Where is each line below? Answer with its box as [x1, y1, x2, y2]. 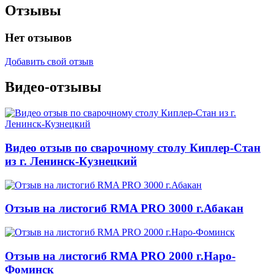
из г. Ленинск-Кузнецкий [5, 155, 137, 168]
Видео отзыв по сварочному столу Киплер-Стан [5, 141, 261, 155]
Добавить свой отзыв [5, 56, 94, 67]
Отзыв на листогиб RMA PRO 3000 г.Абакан [5, 202, 243, 215]
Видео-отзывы [5, 79, 102, 95]
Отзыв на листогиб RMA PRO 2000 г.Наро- [5, 249, 235, 262]
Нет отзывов [5, 31, 72, 44]
